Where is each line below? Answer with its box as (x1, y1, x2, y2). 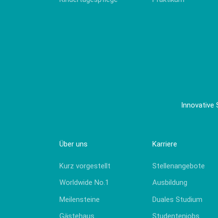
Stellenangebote (152, 161, 205, 170)
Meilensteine (59, 195, 100, 204)
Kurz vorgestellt (59, 161, 110, 170)
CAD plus (171, 22, 200, 31)
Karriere (152, 139, 177, 148)
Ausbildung (152, 178, 187, 187)
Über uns (59, 139, 88, 148)
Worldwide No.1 (59, 178, 109, 187)
